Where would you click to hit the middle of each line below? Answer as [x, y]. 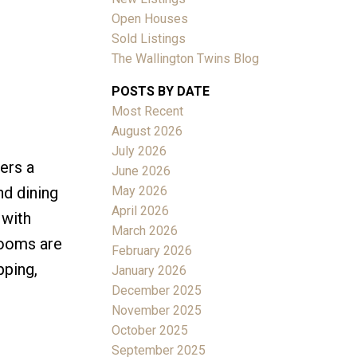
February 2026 [152, 250]
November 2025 [157, 310]
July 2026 [139, 151]
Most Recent [148, 111]
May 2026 [140, 190]
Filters [23, 165]
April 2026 [141, 210]
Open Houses [150, 18]
